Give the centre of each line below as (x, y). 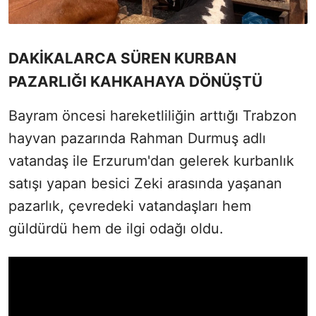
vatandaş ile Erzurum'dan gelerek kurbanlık (151, 160)
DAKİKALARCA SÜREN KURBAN (122, 58)
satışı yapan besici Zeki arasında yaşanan (145, 183)
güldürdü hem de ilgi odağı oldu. (116, 228)
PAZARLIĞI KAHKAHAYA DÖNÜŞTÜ (135, 81)
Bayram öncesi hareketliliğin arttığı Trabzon (153, 115)
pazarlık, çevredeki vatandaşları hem (130, 206)
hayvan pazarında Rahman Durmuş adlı (137, 138)
